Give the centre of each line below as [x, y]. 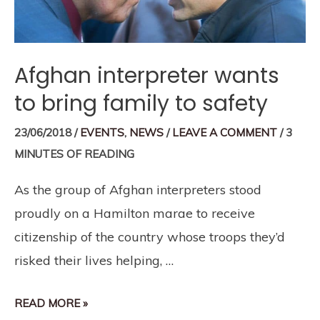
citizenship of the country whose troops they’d [150, 237]
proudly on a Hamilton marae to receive [135, 214]
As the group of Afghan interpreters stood [138, 190]
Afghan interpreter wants [147, 76]
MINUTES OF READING [74, 154]
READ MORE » [51, 304]
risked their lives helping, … [94, 261]
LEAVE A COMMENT [225, 133]
